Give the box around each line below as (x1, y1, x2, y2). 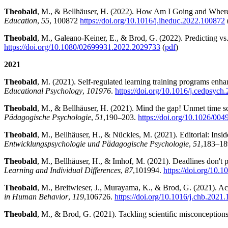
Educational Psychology (4, 86, 82, 95)
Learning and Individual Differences (4, 165, 121, 175)
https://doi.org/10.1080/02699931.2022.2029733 (4, 42, 160, 51)
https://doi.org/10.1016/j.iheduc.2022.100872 (80, 16, 225, 25)
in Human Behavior (4, 192, 68, 201)
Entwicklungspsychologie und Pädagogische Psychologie (4, 139, 189, 148)
